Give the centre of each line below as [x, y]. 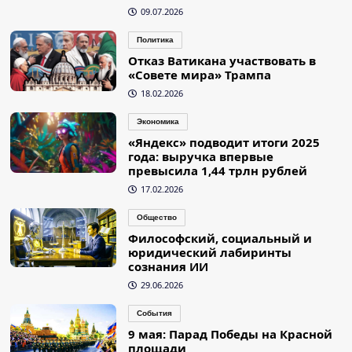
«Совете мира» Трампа [199, 74]
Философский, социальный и [220, 238]
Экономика [158, 121]
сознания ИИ [168, 266]
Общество [156, 217]
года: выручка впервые [200, 156]
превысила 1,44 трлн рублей [217, 170]
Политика [155, 39]
